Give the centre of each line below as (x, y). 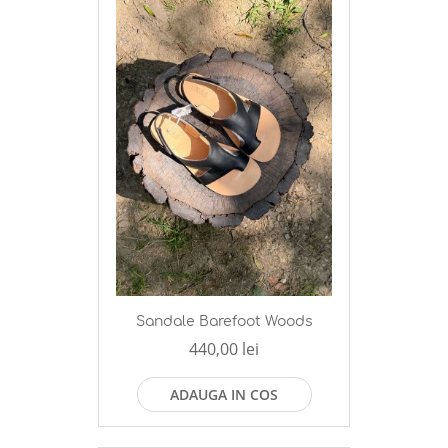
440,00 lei (224, 349)
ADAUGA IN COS (224, 395)
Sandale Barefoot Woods (224, 322)
